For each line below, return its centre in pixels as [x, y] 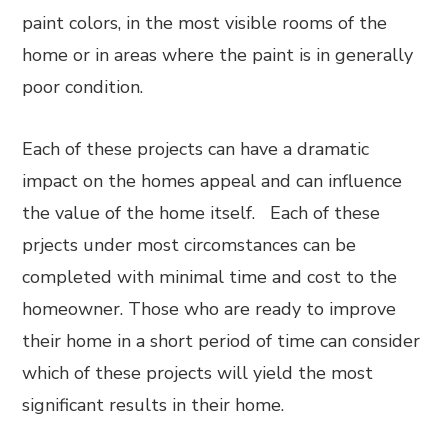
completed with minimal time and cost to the [210, 277]
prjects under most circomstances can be [189, 245]
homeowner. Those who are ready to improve [209, 309]
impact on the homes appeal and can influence [212, 181]
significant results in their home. [153, 405]
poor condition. [83, 87]
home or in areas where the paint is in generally [218, 55]
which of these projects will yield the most [198, 373]
